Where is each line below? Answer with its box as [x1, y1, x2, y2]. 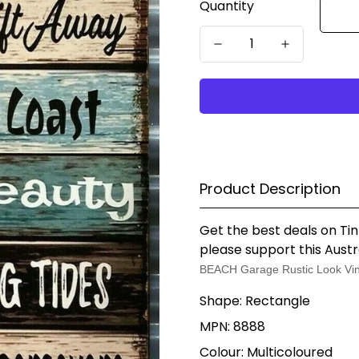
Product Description [200, 178, 341, 199]
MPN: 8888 [200, 317, 265, 336]
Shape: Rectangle [200, 291, 310, 310]
